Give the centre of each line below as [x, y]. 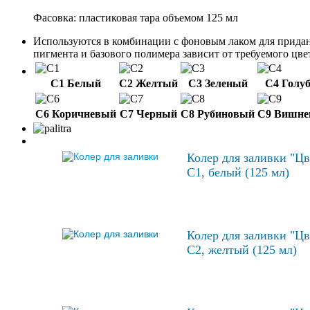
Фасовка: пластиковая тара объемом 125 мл [136, 18]
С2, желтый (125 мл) [242, 250]
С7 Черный [148, 114]
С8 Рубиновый [218, 114]
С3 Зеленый [218, 84]
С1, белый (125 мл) [238, 173]
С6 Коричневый [76, 114]
